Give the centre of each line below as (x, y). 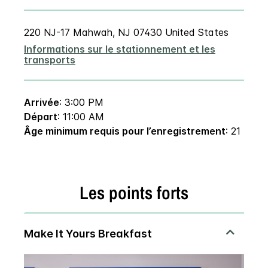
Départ (41, 117)
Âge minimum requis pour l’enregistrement (125, 131)
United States (197, 33)
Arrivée (42, 103)
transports (50, 60)
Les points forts (134, 193)
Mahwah (93, 33)
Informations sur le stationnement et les (120, 49)
